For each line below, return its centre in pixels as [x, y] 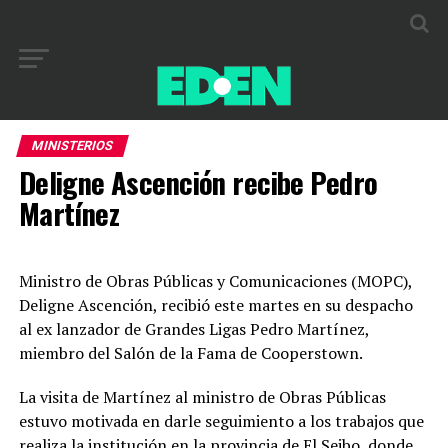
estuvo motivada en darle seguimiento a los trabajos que [221, 421]
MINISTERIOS [72, 145]
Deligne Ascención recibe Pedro [198, 182]
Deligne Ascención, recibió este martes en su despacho [215, 305]
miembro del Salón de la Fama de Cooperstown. [190, 353]
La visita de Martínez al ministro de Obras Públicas [202, 397]
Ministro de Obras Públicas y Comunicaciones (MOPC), [215, 281]
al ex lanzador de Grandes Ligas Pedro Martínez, [193, 329]
